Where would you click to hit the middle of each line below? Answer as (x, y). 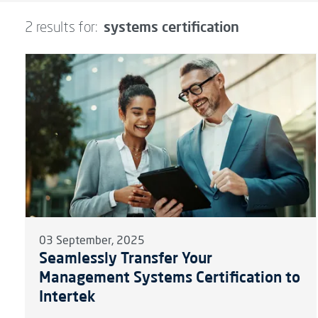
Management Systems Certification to (170, 277)
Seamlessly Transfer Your (126, 258)
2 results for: (63, 29)
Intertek (68, 296)
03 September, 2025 (92, 242)
